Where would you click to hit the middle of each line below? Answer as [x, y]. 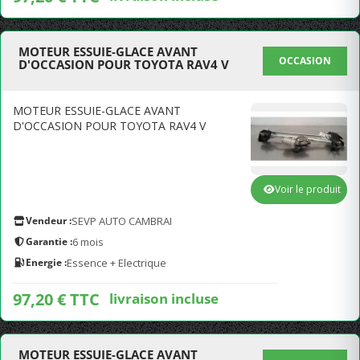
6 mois [88, 242]
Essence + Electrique [117, 263]
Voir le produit [308, 189]
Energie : [46, 262]
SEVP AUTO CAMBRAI [122, 221]
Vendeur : [49, 221]
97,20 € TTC [56, 299]
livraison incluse [164, 298]
